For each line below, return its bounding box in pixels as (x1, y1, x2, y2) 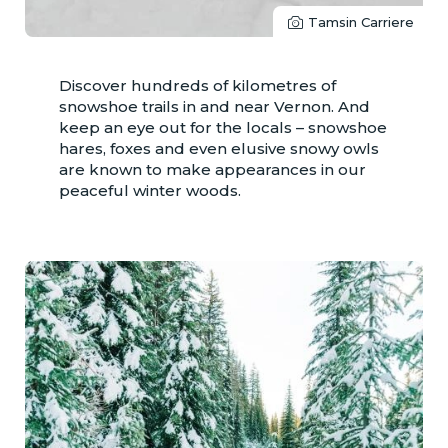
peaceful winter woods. (58, 180, 241, 200)
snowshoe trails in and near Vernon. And (58, 96, 370, 116)
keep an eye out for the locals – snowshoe (58, 117, 387, 137)
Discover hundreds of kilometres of (58, 75, 336, 95)
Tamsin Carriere (307, 13, 414, 30)
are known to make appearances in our (58, 159, 366, 179)
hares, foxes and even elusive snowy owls (58, 138, 379, 158)
